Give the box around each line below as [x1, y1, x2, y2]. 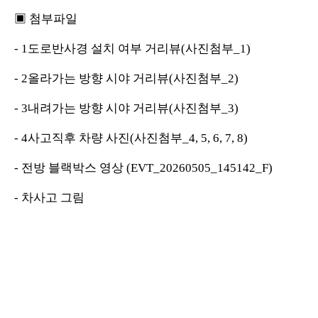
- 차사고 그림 [14, 190, 84, 204]
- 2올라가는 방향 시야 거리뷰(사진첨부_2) [14, 71, 238, 85]
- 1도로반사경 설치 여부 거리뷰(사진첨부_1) [14, 41, 251, 55]
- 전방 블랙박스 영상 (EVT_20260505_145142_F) [14, 160, 273, 175]
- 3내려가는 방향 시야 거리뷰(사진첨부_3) [14, 101, 238, 115]
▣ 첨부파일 [14, 11, 77, 26]
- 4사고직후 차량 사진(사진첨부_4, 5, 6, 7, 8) [14, 131, 248, 145]
